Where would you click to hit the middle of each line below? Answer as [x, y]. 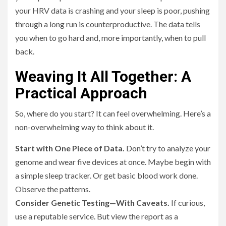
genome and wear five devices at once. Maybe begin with [113, 162]
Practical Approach [81, 93]
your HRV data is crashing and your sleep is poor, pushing [112, 11]
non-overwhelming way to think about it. [84, 127]
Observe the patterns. [53, 189]
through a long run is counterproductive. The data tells [108, 24]
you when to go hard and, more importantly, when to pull [110, 38]
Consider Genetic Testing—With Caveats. [92, 203]
